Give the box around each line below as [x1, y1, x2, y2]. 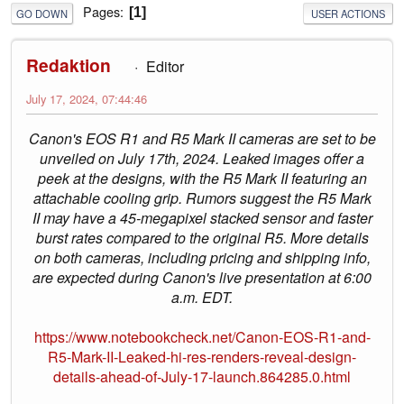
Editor [145, 56, 184, 78]
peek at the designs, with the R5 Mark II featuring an [37, 168, 367, 189]
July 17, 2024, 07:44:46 [26, 90, 147, 108]
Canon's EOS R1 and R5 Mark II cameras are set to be [28, 128, 376, 150]
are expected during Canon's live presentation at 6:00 [32, 267, 372, 289]
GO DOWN [16, 5, 68, 21]
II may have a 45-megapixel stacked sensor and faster [32, 207, 372, 229]
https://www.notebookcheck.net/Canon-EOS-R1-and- [33, 326, 371, 348]
